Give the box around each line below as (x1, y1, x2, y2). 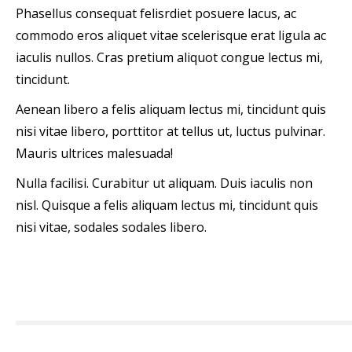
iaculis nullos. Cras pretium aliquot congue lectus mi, (16, 49, 323, 66)
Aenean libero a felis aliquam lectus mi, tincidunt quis (16, 101, 326, 118)
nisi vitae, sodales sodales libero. (16, 218, 207, 236)
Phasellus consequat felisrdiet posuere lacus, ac (16, 5, 296, 22)
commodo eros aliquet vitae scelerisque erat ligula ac (16, 27, 326, 44)
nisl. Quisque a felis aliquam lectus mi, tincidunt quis (16, 196, 318, 214)
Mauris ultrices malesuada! (16, 145, 173, 162)
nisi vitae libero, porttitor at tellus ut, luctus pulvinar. (16, 123, 325, 140)
